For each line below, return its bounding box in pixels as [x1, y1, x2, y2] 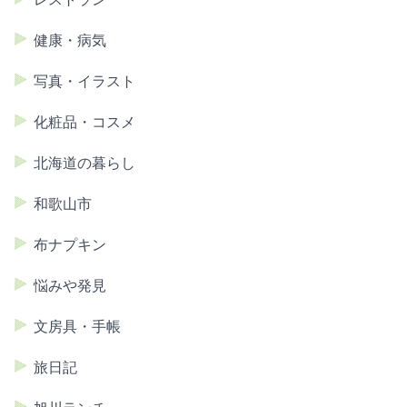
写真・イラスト [34, 74, 135, 90]
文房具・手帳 [34, 319, 121, 335]
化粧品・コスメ [34, 114, 135, 131]
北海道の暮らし [34, 155, 135, 172]
